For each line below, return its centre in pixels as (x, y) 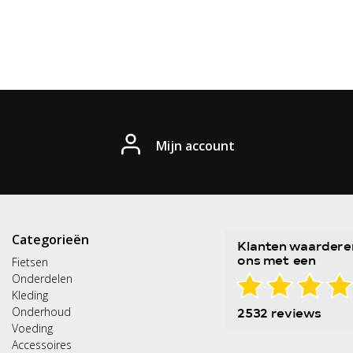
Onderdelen (42, 279)
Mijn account (195, 145)
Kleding (30, 295)
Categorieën (50, 240)
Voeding (32, 328)
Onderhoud (41, 312)
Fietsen (30, 262)
